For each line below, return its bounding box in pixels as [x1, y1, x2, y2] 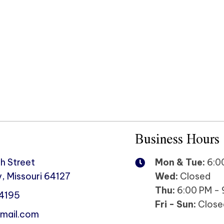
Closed [177, 170, 210, 182]
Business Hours [134, 129, 219, 148]
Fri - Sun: [154, 198, 196, 210]
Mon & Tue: [154, 156, 205, 168]
